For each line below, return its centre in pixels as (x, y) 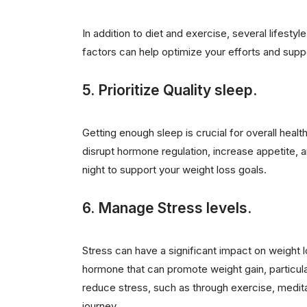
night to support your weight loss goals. (174, 169)
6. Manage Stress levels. (167, 208)
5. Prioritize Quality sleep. (169, 90)
